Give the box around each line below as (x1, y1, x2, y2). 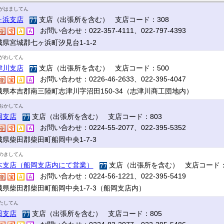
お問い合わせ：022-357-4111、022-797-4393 (33, 26, 186, 34)
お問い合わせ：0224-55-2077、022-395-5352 (33, 123, 186, 131)
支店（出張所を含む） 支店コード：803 (29, 112, 162, 120)
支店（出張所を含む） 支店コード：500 (36, 64, 169, 72)
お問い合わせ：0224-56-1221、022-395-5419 (33, 172, 186, 180)
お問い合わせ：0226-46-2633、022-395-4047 (33, 75, 186, 83)
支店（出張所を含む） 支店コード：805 (29, 209, 162, 217)
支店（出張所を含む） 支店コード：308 (36, 15, 169, 23)
